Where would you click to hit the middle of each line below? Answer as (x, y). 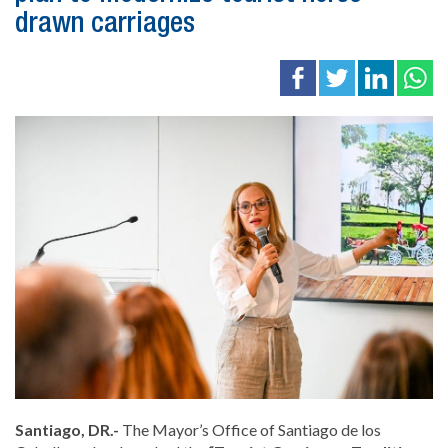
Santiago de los (329, 430)
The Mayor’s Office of (200, 430)
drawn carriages (105, 24)
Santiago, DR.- (68, 430)
